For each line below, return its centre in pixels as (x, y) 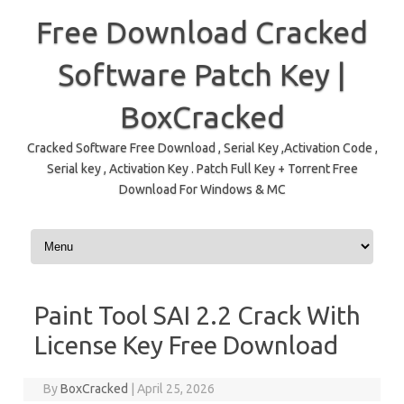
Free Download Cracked (202, 32)
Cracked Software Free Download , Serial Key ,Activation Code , (202, 148)
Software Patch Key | (202, 74)
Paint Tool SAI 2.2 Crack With (197, 315)
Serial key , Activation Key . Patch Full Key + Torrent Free (202, 169)
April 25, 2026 (176, 389)
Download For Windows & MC (202, 189)
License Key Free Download (186, 345)
